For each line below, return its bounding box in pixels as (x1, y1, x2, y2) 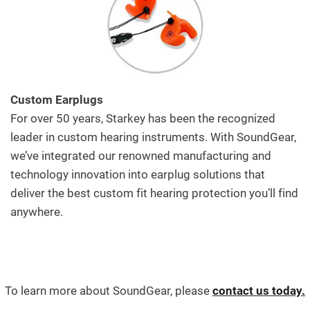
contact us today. (212, 283, 305, 298)
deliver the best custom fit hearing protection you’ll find (10, 185, 298, 200)
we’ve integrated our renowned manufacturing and (10, 148, 271, 163)
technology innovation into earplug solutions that (10, 167, 265, 181)
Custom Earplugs (10, 92, 103, 107)
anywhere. (10, 204, 63, 219)
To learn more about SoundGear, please (5, 283, 212, 298)
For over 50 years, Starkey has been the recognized (10, 111, 275, 125)
